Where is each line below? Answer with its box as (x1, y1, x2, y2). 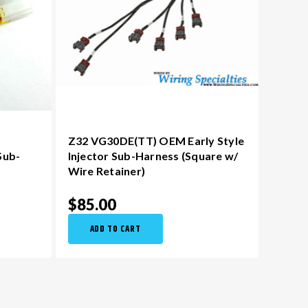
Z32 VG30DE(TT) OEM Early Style (67, 134, 244, 147)
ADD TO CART (89, 222, 142, 236)
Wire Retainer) (67, 164, 145, 177)
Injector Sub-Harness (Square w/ (67, 149, 239, 162)
